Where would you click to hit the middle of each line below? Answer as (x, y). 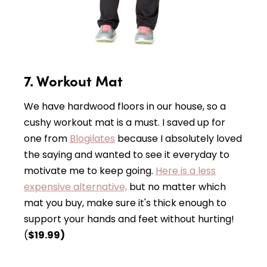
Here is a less (186, 171)
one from (47, 139)
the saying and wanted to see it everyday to (127, 155)
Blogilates (92, 139)
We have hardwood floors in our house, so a (125, 107)
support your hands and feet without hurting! (129, 219)
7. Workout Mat (73, 80)
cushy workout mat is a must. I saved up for (125, 123)
